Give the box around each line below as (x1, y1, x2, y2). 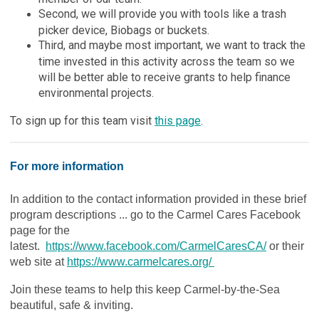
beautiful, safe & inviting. (10, 298, 133, 311)
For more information (10, 159, 124, 172)
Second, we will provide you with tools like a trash (38, 6, 286, 21)
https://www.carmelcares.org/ (67, 255, 214, 268)
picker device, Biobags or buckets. (38, 23, 209, 36)
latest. (10, 239, 46, 252)
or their (266, 239, 304, 252)
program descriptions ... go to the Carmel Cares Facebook (10, 208, 300, 221)
